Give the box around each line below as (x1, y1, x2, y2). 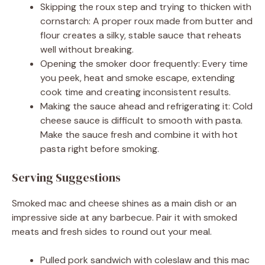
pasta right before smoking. (40, 143, 159, 156)
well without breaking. (40, 43, 134, 56)
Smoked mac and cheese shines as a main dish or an (12, 197, 237, 210)
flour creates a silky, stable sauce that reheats (40, 29, 241, 42)
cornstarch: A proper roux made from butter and (40, 15, 253, 28)
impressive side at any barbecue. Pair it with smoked (12, 211, 237, 224)
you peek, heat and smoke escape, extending (40, 72, 235, 85)
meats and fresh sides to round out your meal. (12, 225, 212, 238)
